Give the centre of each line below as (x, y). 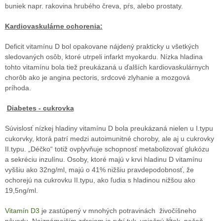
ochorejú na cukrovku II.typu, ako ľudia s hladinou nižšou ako (100, 180)
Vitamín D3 (22, 210)
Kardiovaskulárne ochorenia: (54, 26)
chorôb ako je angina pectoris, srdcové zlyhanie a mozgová (97, 77)
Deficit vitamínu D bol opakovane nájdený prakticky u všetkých (102, 46)
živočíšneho (178, 210)
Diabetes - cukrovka (40, 108)
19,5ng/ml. (21, 190)
